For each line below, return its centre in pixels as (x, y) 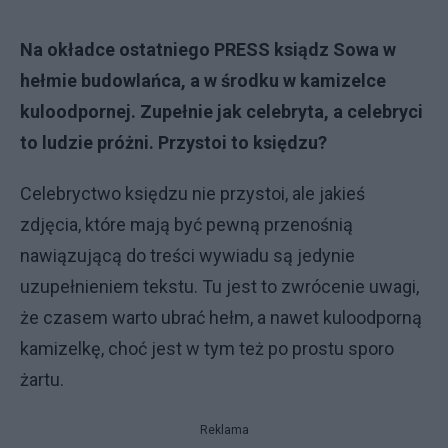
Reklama (224, 430)
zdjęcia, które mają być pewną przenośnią (186, 224)
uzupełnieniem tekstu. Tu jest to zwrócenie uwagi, (219, 286)
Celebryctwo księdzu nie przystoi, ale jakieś (192, 193)
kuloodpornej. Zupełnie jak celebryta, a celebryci (221, 111)
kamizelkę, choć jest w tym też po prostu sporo (207, 348)
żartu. (42, 379)
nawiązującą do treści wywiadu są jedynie (187, 255)
